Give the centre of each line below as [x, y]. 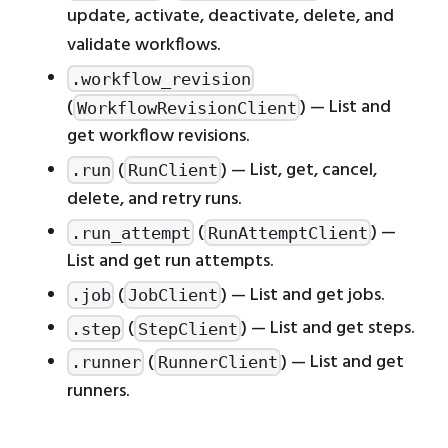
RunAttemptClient [287, 232]
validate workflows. [143, 45]
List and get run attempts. [170, 261]
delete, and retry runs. [154, 199]
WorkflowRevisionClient [186, 107]
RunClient [172, 169]
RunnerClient [217, 361]
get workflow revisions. [158, 136]
